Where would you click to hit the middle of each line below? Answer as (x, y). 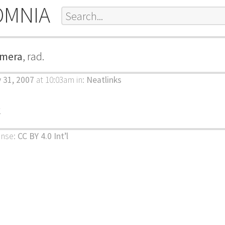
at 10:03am (54, 80)
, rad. (33, 57)
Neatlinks (104, 80)
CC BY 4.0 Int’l (43, 136)
